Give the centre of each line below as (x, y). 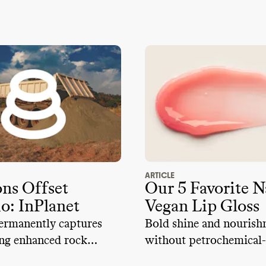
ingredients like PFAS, (202, 257)
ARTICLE (160, 176)
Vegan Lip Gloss (202, 207)
